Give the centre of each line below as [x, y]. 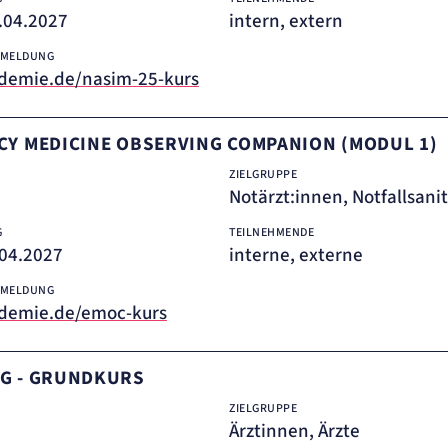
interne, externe [296, 255]
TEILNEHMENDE [271, 232]
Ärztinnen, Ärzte [294, 431]
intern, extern [286, 21]
